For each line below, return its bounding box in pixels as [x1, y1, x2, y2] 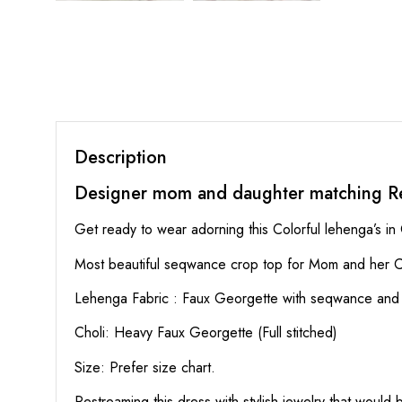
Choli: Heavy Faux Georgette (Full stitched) [74, 322, 337, 344]
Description [74, 144, 167, 171]
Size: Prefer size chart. [74, 356, 215, 378]
